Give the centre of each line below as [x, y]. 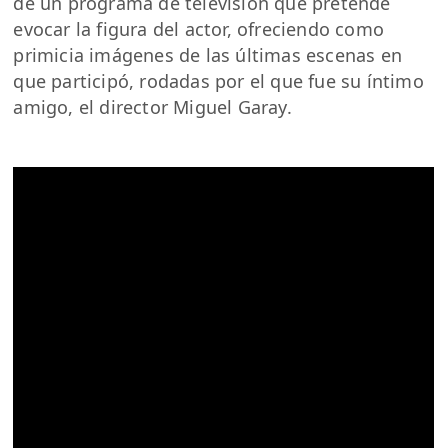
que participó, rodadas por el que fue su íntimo [218, 80]
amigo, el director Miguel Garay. [152, 106]
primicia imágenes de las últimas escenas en [208, 54]
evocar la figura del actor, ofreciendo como [199, 28]
